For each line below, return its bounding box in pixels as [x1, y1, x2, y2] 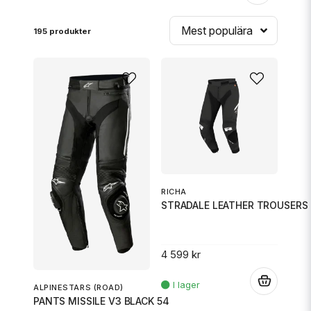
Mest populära [181, 24, 253, 38]
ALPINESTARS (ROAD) [33, 283, 124, 293]
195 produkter [33, 26, 91, 37]
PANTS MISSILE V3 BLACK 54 [33, 295, 169, 308]
